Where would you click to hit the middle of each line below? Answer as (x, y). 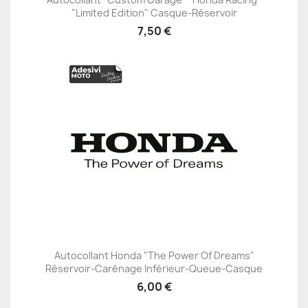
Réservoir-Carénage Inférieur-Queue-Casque (154, 269)
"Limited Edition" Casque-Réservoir (154, 12)
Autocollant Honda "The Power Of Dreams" (154, 256)
